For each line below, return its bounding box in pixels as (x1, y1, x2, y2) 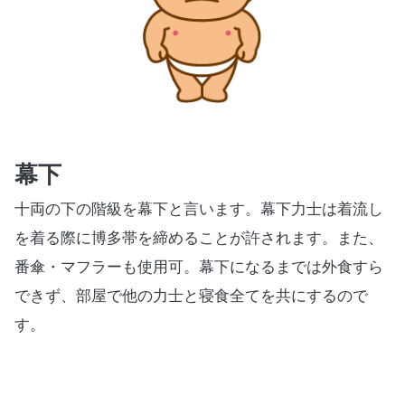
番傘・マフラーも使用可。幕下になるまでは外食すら (14, 259, 383, 277)
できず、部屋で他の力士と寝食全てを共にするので (14, 287, 368, 306)
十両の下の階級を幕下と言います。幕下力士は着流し (14, 201, 383, 219)
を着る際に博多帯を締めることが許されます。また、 (14, 230, 383, 248)
